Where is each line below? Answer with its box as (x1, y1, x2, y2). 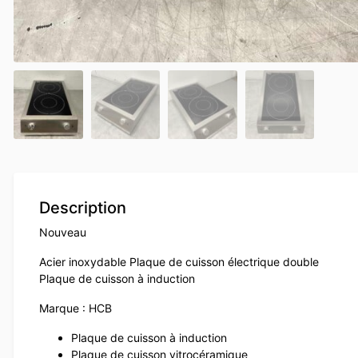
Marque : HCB (39, 301, 112, 316)
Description (39, 198, 126, 218)
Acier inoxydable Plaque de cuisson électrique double (39, 255, 319, 269)
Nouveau (39, 225, 86, 240)
